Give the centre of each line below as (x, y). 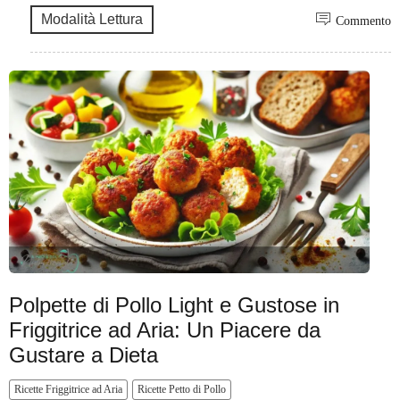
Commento (363, 21)
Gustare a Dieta (83, 354)
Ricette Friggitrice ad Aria (68, 389)
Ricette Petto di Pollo (182, 389)
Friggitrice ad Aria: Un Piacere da (165, 329)
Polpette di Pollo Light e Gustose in (174, 304)
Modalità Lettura (92, 19)
